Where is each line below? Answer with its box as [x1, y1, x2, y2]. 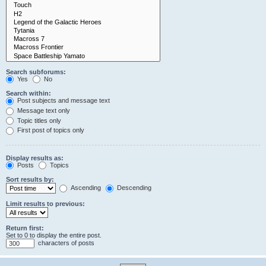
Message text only [15, 106, 70, 114]
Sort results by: [6, 176, 54, 183]
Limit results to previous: [6, 200, 85, 208]
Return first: [6, 224, 44, 232]
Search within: [6, 90, 51, 97]
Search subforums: [6, 68, 66, 75]
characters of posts [36, 239, 94, 247]
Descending [115, 184, 151, 192]
